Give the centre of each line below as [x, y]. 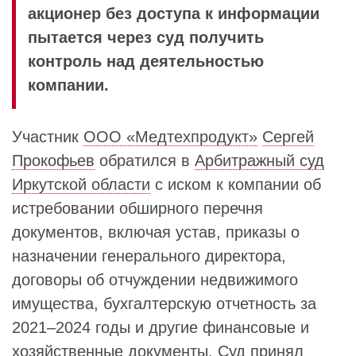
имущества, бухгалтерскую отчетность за [164, 304]
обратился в [145, 161]
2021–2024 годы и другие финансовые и [161, 327]
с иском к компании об [236, 184]
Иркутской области [81, 184]
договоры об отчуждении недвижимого [155, 280]
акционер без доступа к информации [174, 14]
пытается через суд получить [146, 37]
